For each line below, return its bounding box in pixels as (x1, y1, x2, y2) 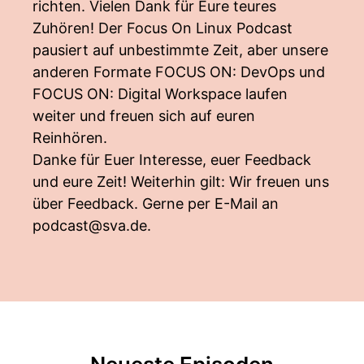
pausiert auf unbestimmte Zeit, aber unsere (32, 41, 328, 58)
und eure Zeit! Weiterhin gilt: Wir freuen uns (32, 173, 329, 190)
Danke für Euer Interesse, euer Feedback (32, 151, 311, 168)
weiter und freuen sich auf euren (32, 107, 255, 124)
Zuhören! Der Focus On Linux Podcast (32, 19, 292, 37)
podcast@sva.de (32, 217, 147, 234)
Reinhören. (32, 129, 107, 146)
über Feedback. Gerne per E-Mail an (32, 195, 279, 212)
